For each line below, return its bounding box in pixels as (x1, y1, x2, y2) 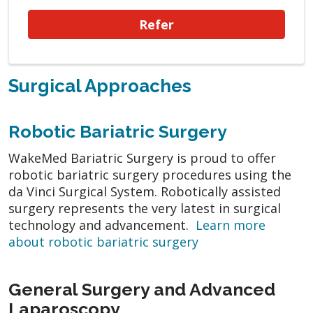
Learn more (196, 216, 265, 233)
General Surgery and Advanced (8, 278, 275, 300)
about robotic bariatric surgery (8, 233, 198, 250)
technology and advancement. (8, 216, 196, 233)
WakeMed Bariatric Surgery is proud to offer (8, 149, 276, 166)
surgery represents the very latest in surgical (8, 199, 281, 217)
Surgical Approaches (8, 75, 191, 96)
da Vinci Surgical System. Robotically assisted (8, 182, 281, 200)
